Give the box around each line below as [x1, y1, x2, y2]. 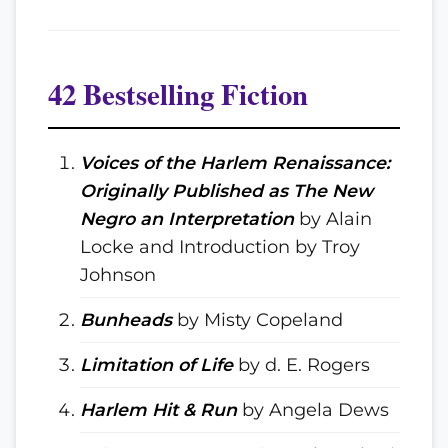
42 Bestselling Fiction [48, 73, 308, 115]
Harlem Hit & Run [80, 399, 237, 420]
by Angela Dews [237, 399, 389, 420]
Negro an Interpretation [80, 208, 294, 229]
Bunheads [80, 309, 172, 330]
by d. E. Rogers [233, 354, 370, 375]
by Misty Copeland [172, 309, 343, 330]
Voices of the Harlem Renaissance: [80, 152, 390, 173]
